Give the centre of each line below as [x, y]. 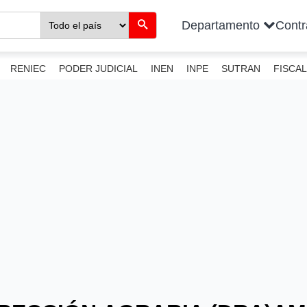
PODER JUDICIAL [98, 68]
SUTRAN [241, 68]
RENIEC [28, 68]
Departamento [222, 25]
